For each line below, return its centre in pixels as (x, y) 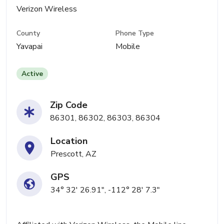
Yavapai (29, 47)
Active (32, 74)
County (28, 33)
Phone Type (135, 33)
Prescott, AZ (73, 154)
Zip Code (69, 105)
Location (69, 141)
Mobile (128, 47)
